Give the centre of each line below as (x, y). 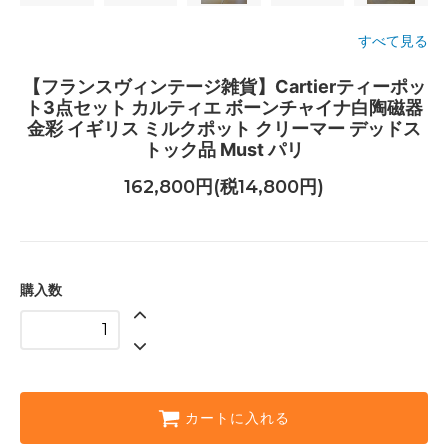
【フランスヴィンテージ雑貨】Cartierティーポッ (224, 86)
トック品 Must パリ (224, 149)
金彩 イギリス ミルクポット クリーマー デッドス (224, 128)
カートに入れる (237, 418)
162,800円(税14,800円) (224, 187)
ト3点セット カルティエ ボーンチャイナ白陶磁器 (224, 107)
